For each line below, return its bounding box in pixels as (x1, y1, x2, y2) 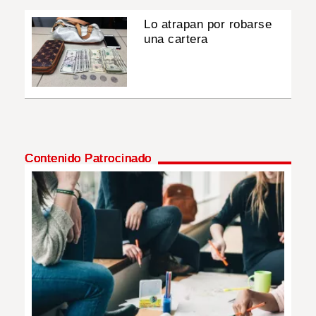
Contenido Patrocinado (25, 151, 152, 165)
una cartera (144, 32, 208, 46)
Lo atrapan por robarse (144, 17, 272, 31)
